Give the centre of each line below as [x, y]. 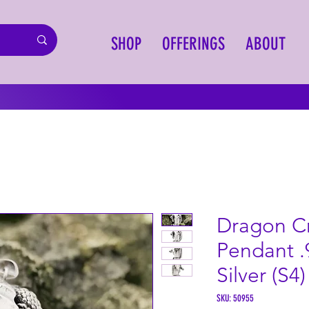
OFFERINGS [193, 44]
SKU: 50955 [235, 299]
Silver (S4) [261, 276]
